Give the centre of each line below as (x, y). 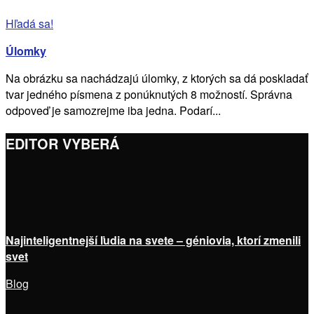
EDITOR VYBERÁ (62, 144)
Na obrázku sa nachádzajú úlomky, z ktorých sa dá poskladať (157, 78)
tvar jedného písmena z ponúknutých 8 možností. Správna (149, 94)
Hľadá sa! (29, 23)
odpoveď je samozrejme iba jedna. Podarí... (113, 110)
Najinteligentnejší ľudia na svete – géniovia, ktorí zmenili (153, 240)
